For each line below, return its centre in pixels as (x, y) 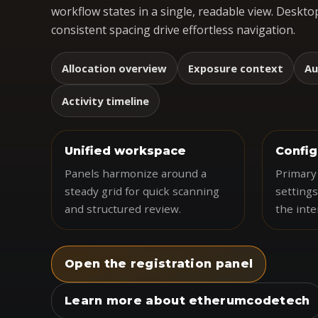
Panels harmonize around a (136, 173)
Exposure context (236, 68)
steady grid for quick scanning (142, 191)
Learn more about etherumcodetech (187, 301)
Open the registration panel (159, 264)
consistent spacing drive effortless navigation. (173, 30)
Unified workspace (125, 151)
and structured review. (123, 209)
